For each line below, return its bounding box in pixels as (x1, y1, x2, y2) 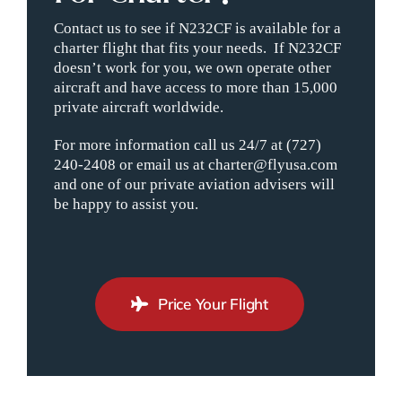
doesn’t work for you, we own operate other (53, 58, 331, 76)
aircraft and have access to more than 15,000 (53, 78, 337, 96)
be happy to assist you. (53, 195, 198, 213)
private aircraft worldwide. (53, 98, 223, 116)
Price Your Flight (158, 293, 268, 313)
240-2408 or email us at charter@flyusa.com (53, 155, 337, 173)
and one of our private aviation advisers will (53, 175, 335, 193)
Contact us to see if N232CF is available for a (53, 19, 341, 37)
